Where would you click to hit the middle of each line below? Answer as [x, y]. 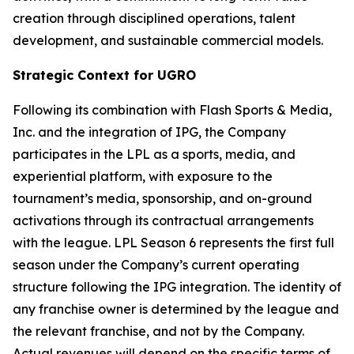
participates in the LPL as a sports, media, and [154, 154]
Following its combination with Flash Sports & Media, [172, 110]
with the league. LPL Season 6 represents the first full [173, 243]
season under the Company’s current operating [156, 265]
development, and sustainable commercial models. [168, 40]
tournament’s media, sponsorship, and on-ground [162, 198]
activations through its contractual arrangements [163, 220]
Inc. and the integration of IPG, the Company [149, 132]
